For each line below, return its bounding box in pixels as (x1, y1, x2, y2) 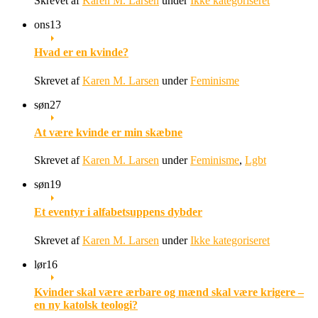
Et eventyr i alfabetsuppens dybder (34, 206, 202, 219)
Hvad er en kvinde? (34, 46, 128, 59)
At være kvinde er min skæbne (34, 126, 182, 138)
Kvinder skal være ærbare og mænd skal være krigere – (34, 285, 304, 298)
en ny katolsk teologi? (34, 298, 138, 311)
